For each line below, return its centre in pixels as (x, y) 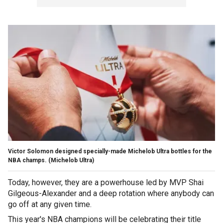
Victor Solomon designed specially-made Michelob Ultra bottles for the (110, 151)
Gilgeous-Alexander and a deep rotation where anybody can (111, 193)
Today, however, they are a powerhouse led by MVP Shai (106, 182)
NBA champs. (27, 160)
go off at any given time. (50, 204)
